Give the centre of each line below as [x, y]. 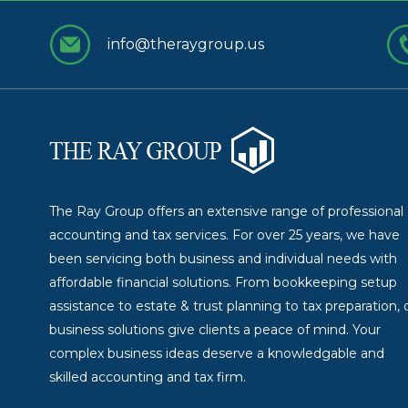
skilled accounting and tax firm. [147, 377]
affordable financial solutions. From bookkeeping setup [223, 282]
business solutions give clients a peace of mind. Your [214, 329]
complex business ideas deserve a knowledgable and [216, 353]
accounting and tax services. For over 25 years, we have [224, 235]
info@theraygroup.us [185, 45]
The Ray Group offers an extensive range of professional [226, 211]
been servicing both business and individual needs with [223, 258]
